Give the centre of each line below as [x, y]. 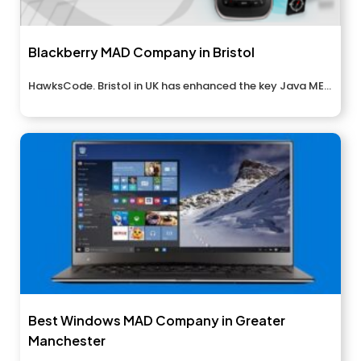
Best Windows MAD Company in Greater [157, 321]
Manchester [67, 341]
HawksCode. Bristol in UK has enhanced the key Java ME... [180, 86]
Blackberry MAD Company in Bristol [141, 52]
